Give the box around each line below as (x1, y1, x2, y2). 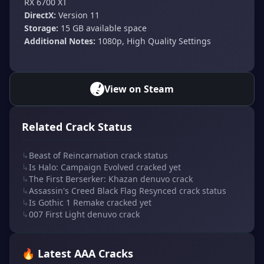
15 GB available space (58, 22, 147, 34)
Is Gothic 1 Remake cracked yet (29, 196, 151, 208)
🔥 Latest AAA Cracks (22, 246, 133, 260)
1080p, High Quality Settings (95, 35, 211, 47)
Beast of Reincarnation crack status (29, 149, 168, 161)
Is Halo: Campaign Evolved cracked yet (29, 161, 181, 173)
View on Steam (104, 82, 174, 95)
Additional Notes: (24, 35, 95, 47)
